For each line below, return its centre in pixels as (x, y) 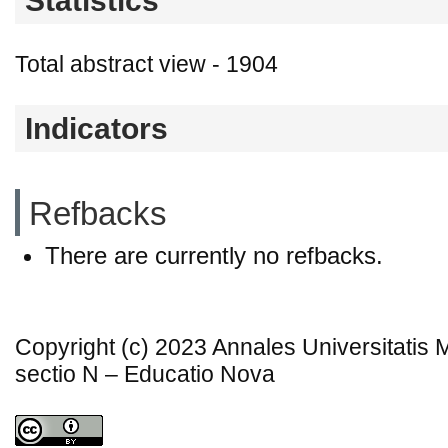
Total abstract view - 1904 (146, 65)
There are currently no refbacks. (214, 255)
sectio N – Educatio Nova (145, 374)
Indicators (96, 129)
